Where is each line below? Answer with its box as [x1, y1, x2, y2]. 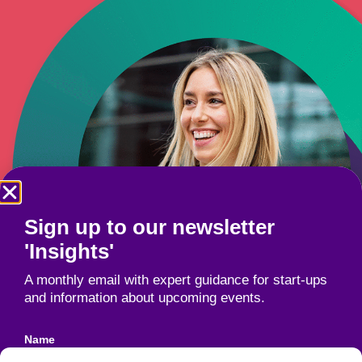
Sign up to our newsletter [24, 215, 275, 239]
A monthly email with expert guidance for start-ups [24, 272, 327, 288]
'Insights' [24, 239, 114, 263]
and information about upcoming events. [24, 290, 265, 305]
